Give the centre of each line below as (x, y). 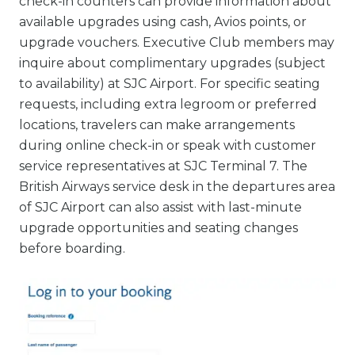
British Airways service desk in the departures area (177, 186)
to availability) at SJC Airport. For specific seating (170, 83)
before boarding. (72, 248)
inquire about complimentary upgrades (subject (172, 63)
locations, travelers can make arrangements (157, 124)
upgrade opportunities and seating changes (158, 227)
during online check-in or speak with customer (168, 145)
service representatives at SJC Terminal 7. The (163, 166)
